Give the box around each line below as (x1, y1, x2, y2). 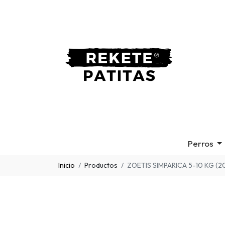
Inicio (58, 161, 75, 170)
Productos (84, 161, 118, 170)
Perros (188, 138, 214, 149)
